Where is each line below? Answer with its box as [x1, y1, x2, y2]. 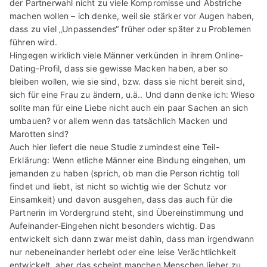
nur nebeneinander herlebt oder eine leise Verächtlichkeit [10, 247, 237, 257]
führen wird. [10, 37, 57, 48]
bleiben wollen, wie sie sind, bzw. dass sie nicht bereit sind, [10, 76, 245, 87]
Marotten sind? [10, 129, 69, 139]
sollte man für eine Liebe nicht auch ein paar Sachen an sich [10, 103, 249, 113]
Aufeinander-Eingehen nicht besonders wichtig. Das [10, 221, 215, 231]
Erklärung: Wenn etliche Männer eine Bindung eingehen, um [10, 155, 246, 166]
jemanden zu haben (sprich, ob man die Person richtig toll [10, 168, 240, 179]
